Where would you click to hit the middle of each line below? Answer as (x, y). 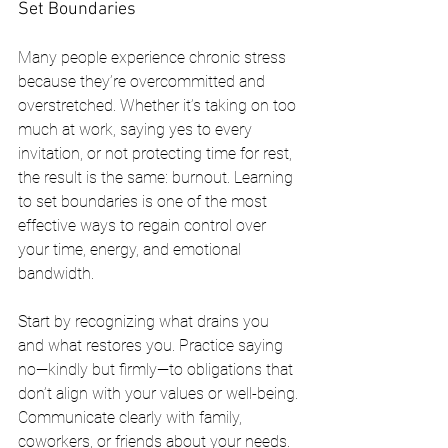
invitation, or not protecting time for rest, (157, 153)
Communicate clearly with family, (132, 417)
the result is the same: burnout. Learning (157, 177)
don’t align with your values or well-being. (160, 393)
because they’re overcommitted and (143, 81)
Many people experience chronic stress (154, 57)
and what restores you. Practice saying (152, 345)
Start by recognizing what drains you (145, 321)
